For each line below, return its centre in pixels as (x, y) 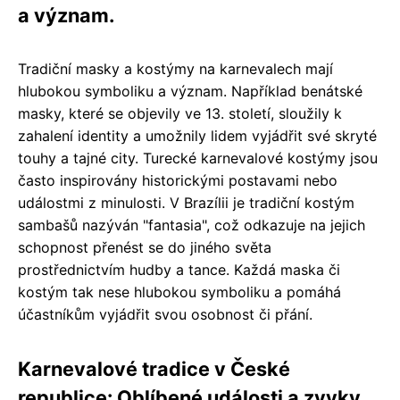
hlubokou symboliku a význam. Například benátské (190, 91)
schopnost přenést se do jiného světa (145, 247)
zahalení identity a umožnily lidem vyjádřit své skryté (197, 135)
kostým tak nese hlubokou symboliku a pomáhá (179, 292)
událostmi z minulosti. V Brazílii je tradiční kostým (186, 202)
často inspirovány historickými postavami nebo (178, 180)
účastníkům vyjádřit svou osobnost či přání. (165, 314)
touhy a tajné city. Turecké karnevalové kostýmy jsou (198, 158)
